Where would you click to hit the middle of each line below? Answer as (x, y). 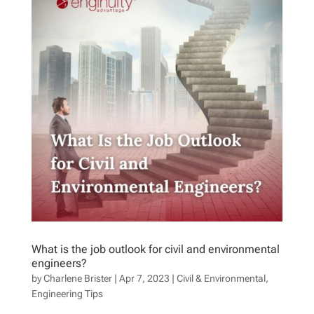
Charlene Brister (77, 279)
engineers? (59, 264)
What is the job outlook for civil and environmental (155, 250)
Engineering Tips (67, 294)
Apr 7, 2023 (144, 279)
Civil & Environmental (221, 279)
